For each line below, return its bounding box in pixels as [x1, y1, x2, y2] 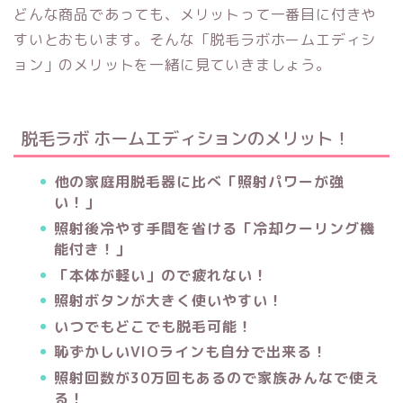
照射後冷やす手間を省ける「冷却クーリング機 [54, 218, 375, 238]
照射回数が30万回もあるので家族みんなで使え [54, 367, 380, 388]
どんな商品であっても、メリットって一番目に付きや [13, 4, 377, 24]
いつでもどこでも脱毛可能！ [54, 316, 253, 336]
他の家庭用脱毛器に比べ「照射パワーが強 [54, 172, 345, 193]
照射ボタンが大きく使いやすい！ [54, 291, 283, 311]
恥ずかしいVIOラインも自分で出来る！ [54, 342, 327, 363]
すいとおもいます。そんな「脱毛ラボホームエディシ [13, 29, 377, 49]
